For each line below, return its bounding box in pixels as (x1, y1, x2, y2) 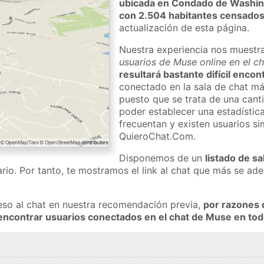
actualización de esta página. (119, 21, 250, 34)
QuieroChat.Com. (119, 130, 196, 142)
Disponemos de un (119, 151, 206, 164)
